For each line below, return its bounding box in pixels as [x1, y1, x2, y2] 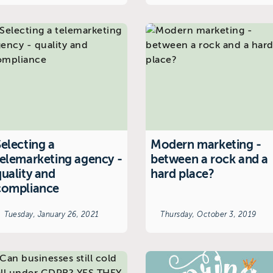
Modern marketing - [151, 137, 261, 152]
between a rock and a [151, 152, 269, 166]
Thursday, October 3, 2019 [160, 210, 257, 219]
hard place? [151, 166, 214, 181]
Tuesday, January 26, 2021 [4, 210, 99, 219]
